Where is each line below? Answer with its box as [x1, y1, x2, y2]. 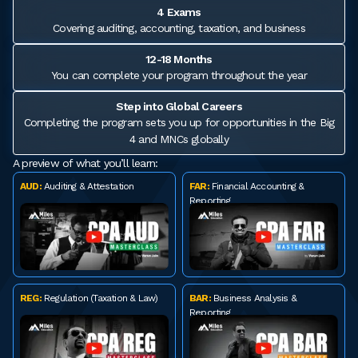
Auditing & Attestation [41, 181, 134, 192]
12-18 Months [145, 53, 213, 66]
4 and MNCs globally [129, 133, 229, 145]
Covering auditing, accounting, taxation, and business [53, 22, 305, 34]
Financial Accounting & [209, 181, 304, 192]
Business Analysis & [210, 292, 296, 304]
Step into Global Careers [116, 100, 242, 113]
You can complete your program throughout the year [51, 69, 307, 82]
